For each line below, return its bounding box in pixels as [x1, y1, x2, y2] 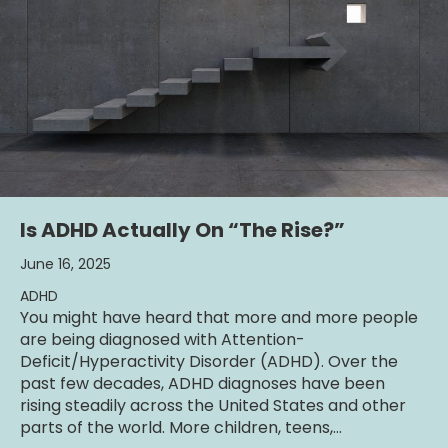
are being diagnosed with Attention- [20, 327, 305, 351]
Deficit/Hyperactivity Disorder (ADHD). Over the [20, 349, 398, 373]
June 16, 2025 [20, 253, 111, 274]
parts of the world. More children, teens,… [20, 415, 342, 439]
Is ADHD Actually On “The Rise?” [20, 215, 345, 244]
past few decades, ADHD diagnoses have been [20, 371, 385, 395]
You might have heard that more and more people [20, 305, 418, 329]
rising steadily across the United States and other [20, 393, 406, 417]
